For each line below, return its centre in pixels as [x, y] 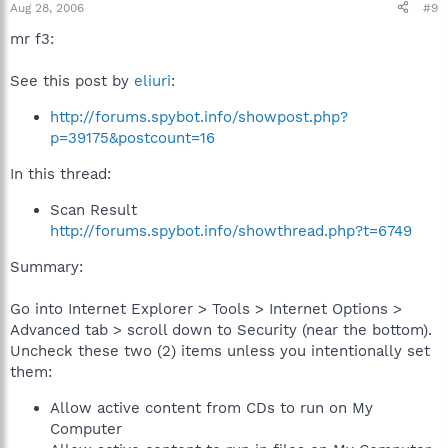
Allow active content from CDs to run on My [211, 407]
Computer [86, 428]
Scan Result [93, 209]
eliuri [152, 80]
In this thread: [60, 173]
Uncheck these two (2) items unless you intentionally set [220, 350]
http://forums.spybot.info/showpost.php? [199, 116]
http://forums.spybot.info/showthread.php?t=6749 [231, 230]
